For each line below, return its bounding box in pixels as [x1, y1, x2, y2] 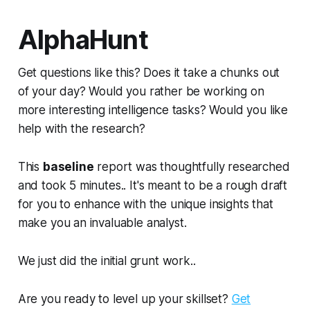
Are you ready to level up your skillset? [17, 291, 232, 306]
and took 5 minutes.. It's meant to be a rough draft [17, 178, 288, 192]
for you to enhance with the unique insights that [17, 197, 273, 211]
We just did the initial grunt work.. [17, 253, 196, 268]
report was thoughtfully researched [93, 159, 290, 174]
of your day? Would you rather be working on [17, 84, 264, 98]
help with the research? [17, 121, 145, 136]
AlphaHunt [17, 24, 148, 55]
